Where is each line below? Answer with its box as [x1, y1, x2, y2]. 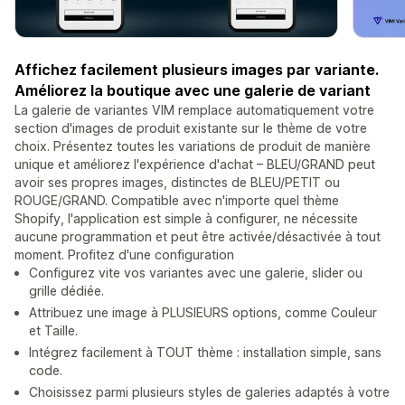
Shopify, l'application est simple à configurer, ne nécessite [14, 211, 358, 227]
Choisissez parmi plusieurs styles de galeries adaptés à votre [29, 384, 390, 400]
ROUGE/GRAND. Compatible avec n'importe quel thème [14, 193, 339, 209]
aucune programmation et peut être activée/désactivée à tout [14, 229, 381, 245]
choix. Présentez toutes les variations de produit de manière [14, 138, 371, 155]
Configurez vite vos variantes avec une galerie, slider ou [29, 265, 363, 281]
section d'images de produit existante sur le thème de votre [14, 120, 367, 137]
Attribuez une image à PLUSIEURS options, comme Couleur [29, 305, 377, 321]
